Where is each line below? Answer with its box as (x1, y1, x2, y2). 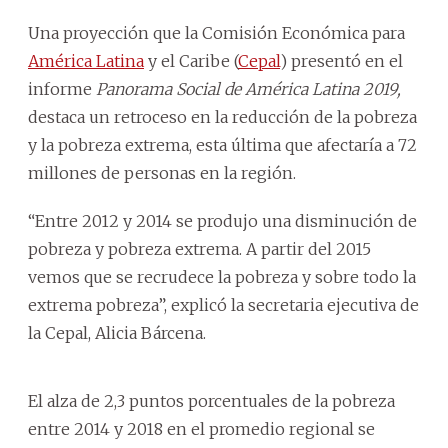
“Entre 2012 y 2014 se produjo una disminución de (28, 210, 417, 231)
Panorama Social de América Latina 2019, (96, 78, 401, 99)
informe (28, 78, 96, 99)
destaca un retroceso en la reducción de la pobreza (28, 106, 417, 127)
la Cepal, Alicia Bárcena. (28, 322, 206, 343)
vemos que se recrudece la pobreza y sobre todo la (28, 266, 416, 287)
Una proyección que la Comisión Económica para (28, 22, 405, 43)
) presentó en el (280, 50, 403, 71)
